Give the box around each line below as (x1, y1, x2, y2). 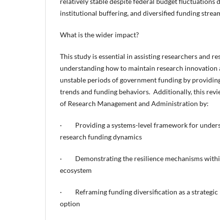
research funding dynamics (60, 133, 142, 141)
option (60, 199, 80, 208)
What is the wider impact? (60, 30, 139, 39)
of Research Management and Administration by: (60, 99, 209, 108)
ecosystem (60, 166, 92, 175)
